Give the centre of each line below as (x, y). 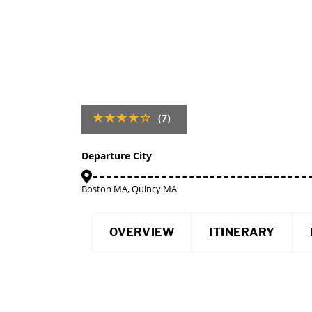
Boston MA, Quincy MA (129, 189)
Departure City (117, 156)
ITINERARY (242, 232)
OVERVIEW (142, 232)
